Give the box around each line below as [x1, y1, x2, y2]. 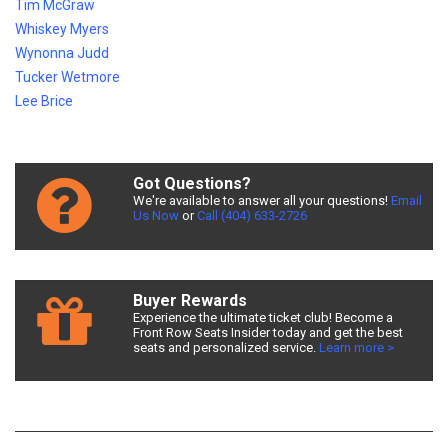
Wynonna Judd [15, 45, 109, 61]
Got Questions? [132, 174, 251, 193]
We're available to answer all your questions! [132, 193, 391, 208]
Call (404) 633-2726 [196, 208, 307, 223]
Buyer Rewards [132, 291, 247, 310]
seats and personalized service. [132, 340, 319, 355]
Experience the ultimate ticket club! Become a [132, 310, 393, 325]
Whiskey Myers [15, 21, 109, 37]
